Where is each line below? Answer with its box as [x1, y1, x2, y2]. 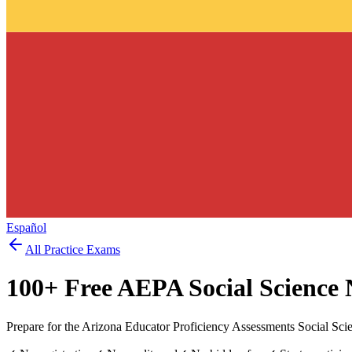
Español [6, 220, 46, 234]
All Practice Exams [25, 242, 120, 256]
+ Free [44, 273, 117, 302]
